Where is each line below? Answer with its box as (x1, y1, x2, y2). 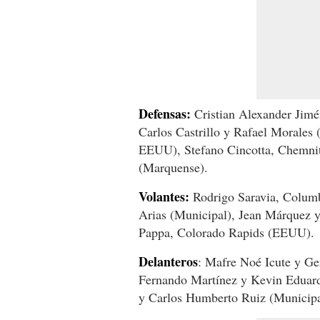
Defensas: (139, 104, 191, 123)
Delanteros (139, 251, 198, 271)
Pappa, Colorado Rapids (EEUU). (139, 223, 314, 241)
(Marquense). (139, 158, 208, 176)
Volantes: (139, 186, 189, 206)
